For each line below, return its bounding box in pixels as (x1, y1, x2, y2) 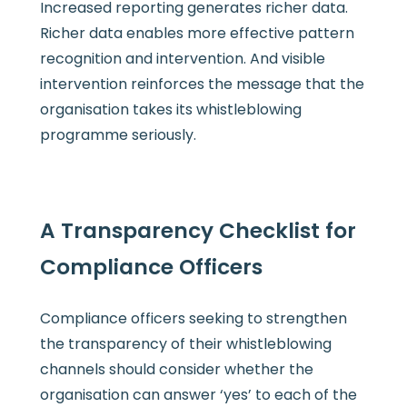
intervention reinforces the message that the (39, 73, 364, 94)
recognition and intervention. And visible (39, 47, 325, 69)
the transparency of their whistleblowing (39, 333, 332, 354)
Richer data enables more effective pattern (39, 22, 354, 44)
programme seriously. (39, 124, 196, 145)
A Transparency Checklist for (39, 215, 356, 245)
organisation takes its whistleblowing (39, 98, 302, 120)
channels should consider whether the (39, 358, 313, 380)
